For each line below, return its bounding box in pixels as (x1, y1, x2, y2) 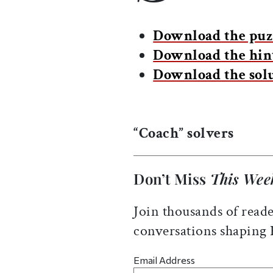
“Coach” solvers (133, 124, 234, 143)
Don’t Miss (133, 169, 210, 189)
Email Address (133, 254, 196, 266)
